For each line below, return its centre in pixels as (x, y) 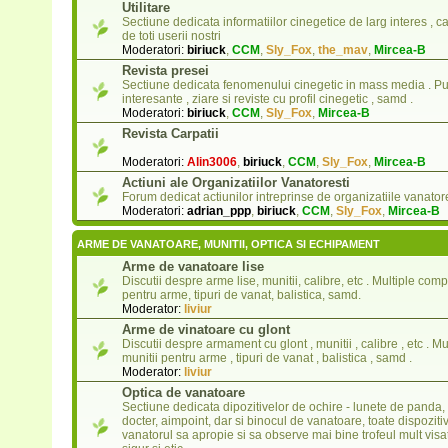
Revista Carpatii (170, 134)
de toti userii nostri (171, 36)
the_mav (342, 50)
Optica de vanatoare (183, 393)
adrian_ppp (218, 211)
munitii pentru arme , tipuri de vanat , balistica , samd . (266, 358)
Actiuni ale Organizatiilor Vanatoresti (235, 183)
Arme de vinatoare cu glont (205, 330)
